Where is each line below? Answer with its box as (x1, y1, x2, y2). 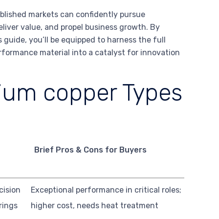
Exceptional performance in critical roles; (31, 185, 182, 195)
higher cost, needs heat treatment (31, 201, 159, 211)
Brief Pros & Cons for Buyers (34, 145, 147, 155)
